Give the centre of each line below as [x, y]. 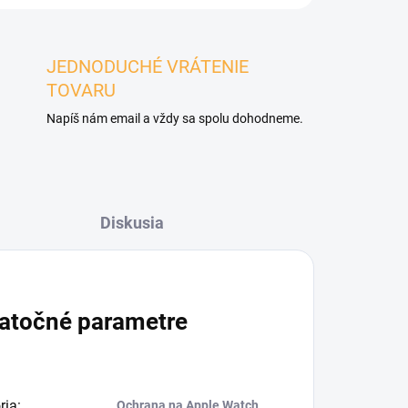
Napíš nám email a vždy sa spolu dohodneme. [174, 118]
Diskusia [132, 223]
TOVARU [81, 90]
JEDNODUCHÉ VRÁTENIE [147, 66]
